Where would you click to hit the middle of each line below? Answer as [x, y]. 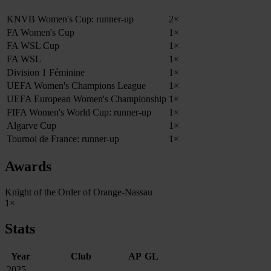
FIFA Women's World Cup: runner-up [79, 113]
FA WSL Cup [33, 46]
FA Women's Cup [41, 33]
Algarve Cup [31, 126]
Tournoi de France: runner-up [63, 139]
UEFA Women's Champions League [76, 86]
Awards [28, 167]
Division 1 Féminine [46, 73]
